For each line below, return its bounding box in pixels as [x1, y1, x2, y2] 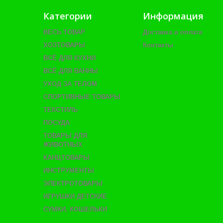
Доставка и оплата [143, 28, 202, 36]
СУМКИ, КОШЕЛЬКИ [43, 206, 107, 213]
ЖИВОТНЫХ [43, 141, 83, 148]
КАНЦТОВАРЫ [43, 154, 90, 161]
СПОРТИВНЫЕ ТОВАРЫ [43, 93, 120, 101]
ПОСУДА [43, 119, 70, 126]
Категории [43, 10, 92, 22]
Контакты [143, 41, 173, 49]
